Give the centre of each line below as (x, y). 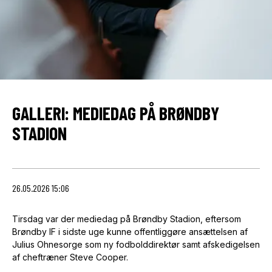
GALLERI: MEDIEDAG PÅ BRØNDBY (116, 114)
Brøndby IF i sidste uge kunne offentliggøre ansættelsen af (130, 232)
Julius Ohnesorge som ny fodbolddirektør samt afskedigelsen (136, 244)
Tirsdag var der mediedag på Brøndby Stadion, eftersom (127, 219)
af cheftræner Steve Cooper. (70, 257)
